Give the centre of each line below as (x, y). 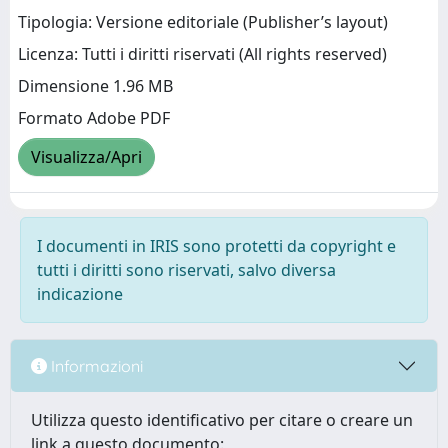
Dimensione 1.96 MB (95, 86)
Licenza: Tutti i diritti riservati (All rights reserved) (202, 54)
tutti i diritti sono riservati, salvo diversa (186, 270)
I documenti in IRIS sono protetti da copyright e (216, 246)
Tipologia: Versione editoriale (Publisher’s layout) (203, 22)
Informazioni (95, 365)
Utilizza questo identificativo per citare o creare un (222, 420)
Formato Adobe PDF (94, 118)
